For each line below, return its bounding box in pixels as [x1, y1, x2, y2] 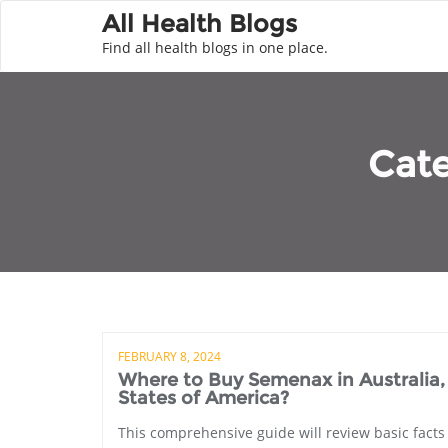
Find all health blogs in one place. [102, 38, 328, 57]
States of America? [118, 387, 289, 409]
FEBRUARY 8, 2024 [118, 348, 221, 365]
